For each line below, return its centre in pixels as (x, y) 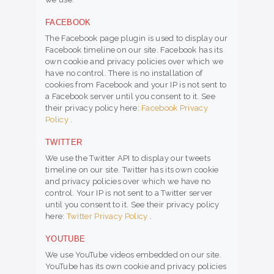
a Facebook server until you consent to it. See (130, 97)
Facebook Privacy (175, 108)
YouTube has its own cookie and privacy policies (136, 267)
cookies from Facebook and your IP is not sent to (136, 85)
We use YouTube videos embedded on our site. (133, 255)
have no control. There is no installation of (124, 73)
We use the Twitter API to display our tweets (128, 158)
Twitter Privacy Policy (108, 217)
